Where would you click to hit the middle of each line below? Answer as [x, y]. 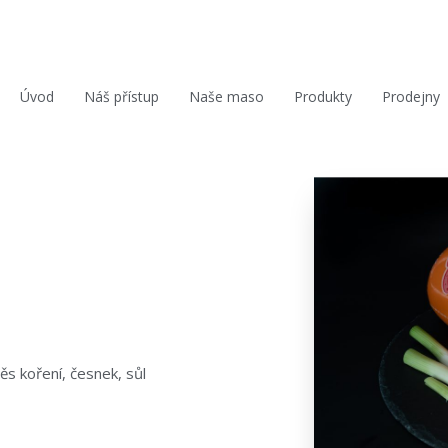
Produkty [322, 96]
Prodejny [410, 96]
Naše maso [226, 96]
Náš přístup [121, 96]
